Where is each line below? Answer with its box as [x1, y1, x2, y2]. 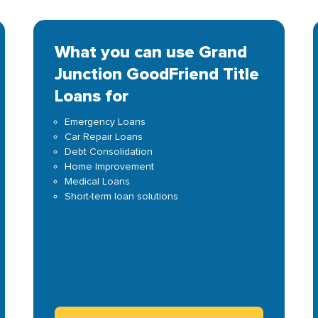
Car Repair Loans [65, 131, 143, 143]
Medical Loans [65, 175, 131, 187]
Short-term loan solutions [65, 190, 179, 202]
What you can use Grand [55, 42, 248, 62]
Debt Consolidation [65, 146, 153, 158]
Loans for [55, 86, 129, 106]
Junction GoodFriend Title [55, 64, 260, 84]
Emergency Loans [65, 116, 146, 128]
